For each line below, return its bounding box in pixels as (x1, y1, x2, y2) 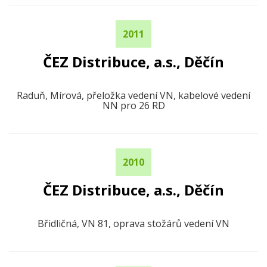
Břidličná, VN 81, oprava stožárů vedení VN (38, 217, 229, 230)
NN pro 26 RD (102, 99, 165, 112)
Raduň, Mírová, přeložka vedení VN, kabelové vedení (17, 89, 250, 102)
